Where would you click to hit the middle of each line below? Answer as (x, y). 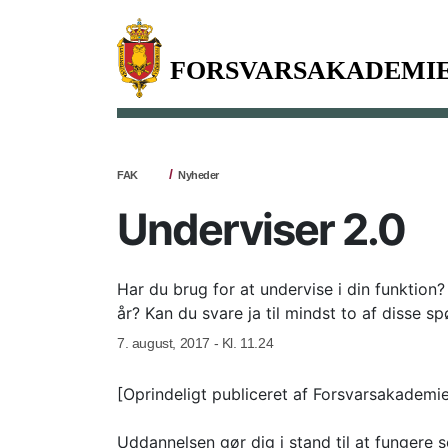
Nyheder (198, 175)
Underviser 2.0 (261, 229)
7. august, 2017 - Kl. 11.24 (195, 343)
